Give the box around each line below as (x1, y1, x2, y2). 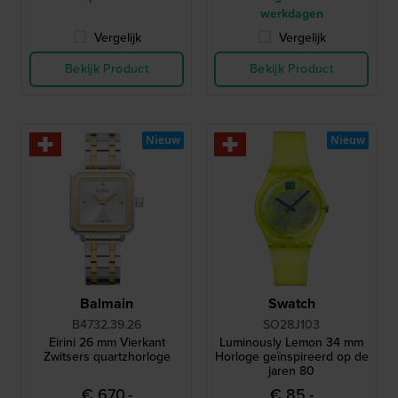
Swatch (267, 293, 315, 314)
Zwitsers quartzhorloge (43, 347, 171, 366)
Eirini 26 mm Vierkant (48, 333, 165, 352)
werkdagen (259, 4, 323, 23)
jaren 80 (268, 362, 314, 380)
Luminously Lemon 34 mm (219, 333, 363, 352)
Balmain (80, 293, 133, 314)
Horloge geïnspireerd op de (214, 347, 369, 366)
